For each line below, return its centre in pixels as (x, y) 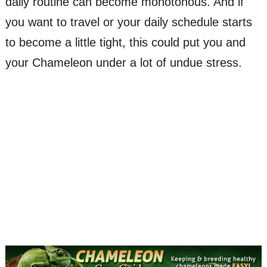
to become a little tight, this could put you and (125, 43)
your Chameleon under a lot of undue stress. (123, 63)
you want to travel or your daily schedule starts (128, 22)
